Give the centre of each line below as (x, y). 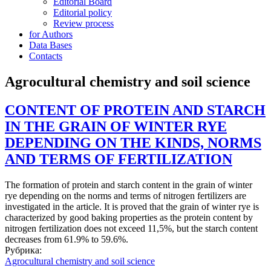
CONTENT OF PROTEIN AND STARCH (135, 110)
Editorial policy (83, 12)
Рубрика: (24, 250)
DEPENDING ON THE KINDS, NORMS (133, 142)
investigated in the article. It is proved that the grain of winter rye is (132, 206)
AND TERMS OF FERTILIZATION (119, 159)
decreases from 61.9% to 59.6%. (67, 239)
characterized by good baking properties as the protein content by (129, 217)
